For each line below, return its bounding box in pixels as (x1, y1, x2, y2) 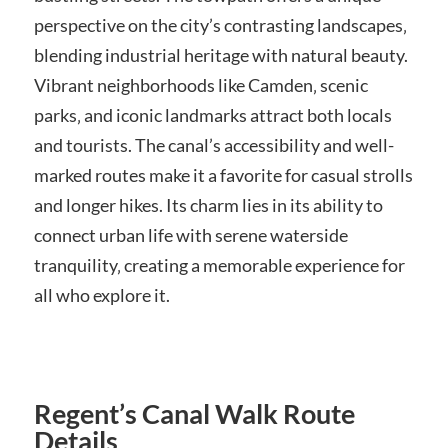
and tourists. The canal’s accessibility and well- (33, 133, 394, 156)
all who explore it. (33, 283, 170, 306)
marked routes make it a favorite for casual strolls (33, 163, 413, 186)
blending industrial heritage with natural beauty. (33, 43, 408, 66)
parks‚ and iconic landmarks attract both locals (33, 103, 392, 126)
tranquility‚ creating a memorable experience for (33, 253, 405, 276)
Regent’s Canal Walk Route (33, 396, 355, 430)
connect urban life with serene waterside (33, 223, 348, 246)
